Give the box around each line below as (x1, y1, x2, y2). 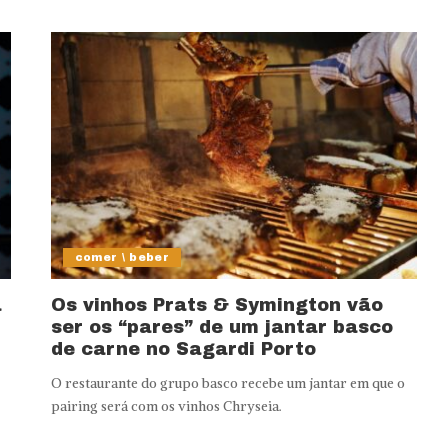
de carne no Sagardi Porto (50, 339, 316, 360)
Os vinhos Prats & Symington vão (50, 295, 383, 316)
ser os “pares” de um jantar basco (50, 317, 393, 338)
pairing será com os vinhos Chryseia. (50, 398, 282, 416)
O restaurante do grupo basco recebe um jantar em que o (50, 375, 405, 393)
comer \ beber (74, 251, 170, 264)
